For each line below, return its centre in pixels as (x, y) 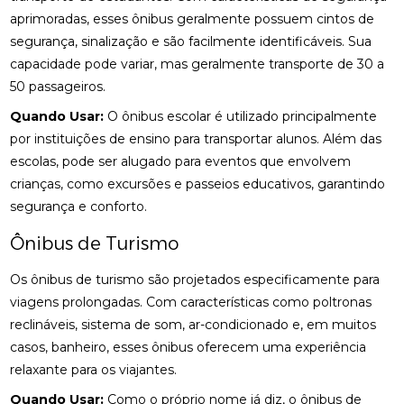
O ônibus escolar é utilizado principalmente (241, 116)
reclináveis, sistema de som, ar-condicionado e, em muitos (193, 325)
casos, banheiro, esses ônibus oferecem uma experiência (188, 347)
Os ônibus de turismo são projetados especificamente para (195, 280)
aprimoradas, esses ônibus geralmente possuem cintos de (193, 19)
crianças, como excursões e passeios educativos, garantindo (198, 184)
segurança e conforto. (79, 207)
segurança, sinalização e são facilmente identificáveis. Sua (191, 41)
